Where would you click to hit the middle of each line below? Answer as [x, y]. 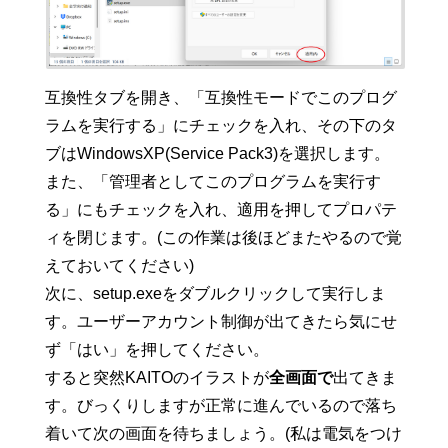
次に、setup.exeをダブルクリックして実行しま [215, 294]
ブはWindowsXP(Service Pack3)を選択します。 [217, 154]
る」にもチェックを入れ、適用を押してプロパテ [220, 210]
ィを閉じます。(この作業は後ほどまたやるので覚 [223, 238]
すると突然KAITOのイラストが [156, 378]
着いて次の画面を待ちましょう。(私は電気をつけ [223, 434]
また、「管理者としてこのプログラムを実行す [212, 182]
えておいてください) [119, 266]
